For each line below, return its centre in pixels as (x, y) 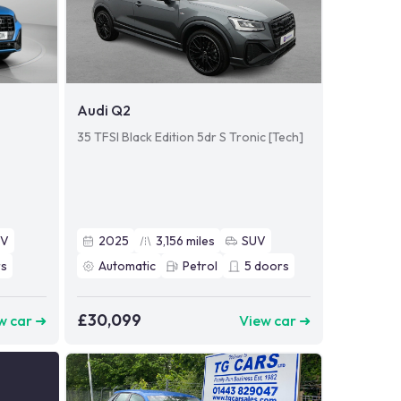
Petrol (200, 266)
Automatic (127, 266)
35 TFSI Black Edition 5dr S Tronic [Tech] (190, 137)
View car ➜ (274, 320)
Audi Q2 (103, 111)
